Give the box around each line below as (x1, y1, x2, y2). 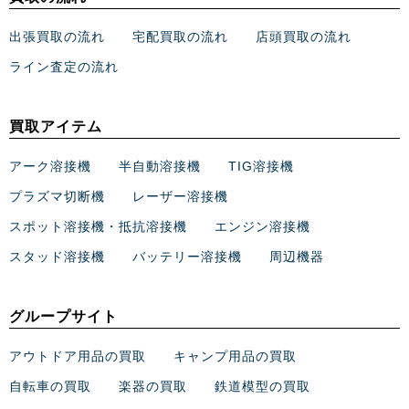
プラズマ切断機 (9, 189, 105, 204)
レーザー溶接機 (132, 189, 228, 204)
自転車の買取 (9, 379, 91, 394)
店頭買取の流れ (256, 29, 351, 45)
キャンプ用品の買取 (173, 349, 297, 364)
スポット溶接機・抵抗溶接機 (9, 219, 187, 235)
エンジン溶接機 (215, 219, 310, 235)
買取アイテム (9, 119, 102, 135)
